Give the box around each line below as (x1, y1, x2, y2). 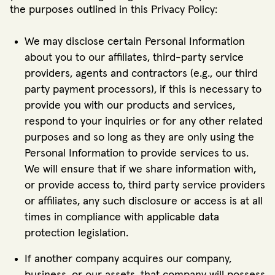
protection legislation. (25, 228, 128, 239)
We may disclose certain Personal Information (25, 36, 245, 47)
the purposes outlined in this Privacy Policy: (10, 4, 217, 15)
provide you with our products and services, (25, 100, 235, 111)
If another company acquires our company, (25, 254, 231, 265)
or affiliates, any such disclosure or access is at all (25, 196, 263, 207)
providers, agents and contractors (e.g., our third (25, 68, 258, 79)
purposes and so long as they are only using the (25, 132, 254, 143)
